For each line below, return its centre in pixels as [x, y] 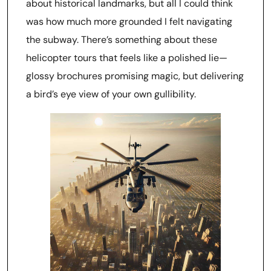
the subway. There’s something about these [122, 40]
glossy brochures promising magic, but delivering [135, 76]
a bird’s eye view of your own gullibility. [111, 94]
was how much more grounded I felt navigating [129, 21]
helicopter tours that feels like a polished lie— [127, 58]
